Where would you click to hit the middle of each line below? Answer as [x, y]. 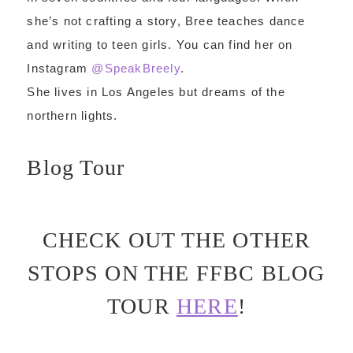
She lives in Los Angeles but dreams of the [156, 92]
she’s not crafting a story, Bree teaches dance [166, 21]
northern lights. [72, 115]
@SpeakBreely [136, 68]
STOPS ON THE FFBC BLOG [176, 273]
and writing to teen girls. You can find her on [160, 45]
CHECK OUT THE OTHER [176, 240]
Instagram [59, 68]
